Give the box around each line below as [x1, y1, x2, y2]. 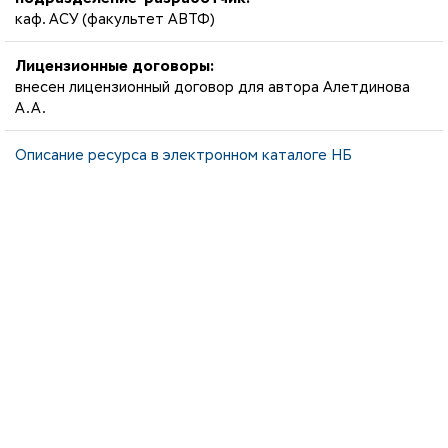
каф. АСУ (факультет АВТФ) [15, 12, 215, 27]
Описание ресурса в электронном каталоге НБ [15, 148, 352, 163]
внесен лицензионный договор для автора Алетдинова [15, 80, 410, 95]
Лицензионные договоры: [15, 59, 214, 74]
